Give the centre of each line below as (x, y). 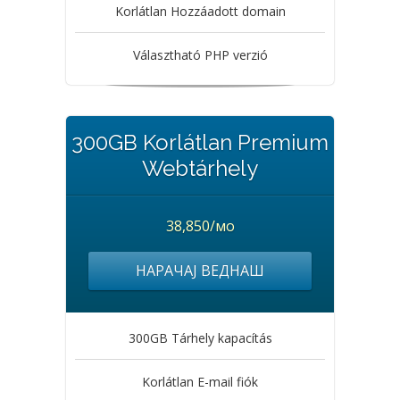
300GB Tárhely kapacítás (200, 338)
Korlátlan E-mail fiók (200, 382)
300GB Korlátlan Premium (200, 142)
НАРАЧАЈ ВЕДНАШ (200, 271)
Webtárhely (200, 168)
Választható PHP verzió (200, 55)
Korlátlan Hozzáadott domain (200, 11)
